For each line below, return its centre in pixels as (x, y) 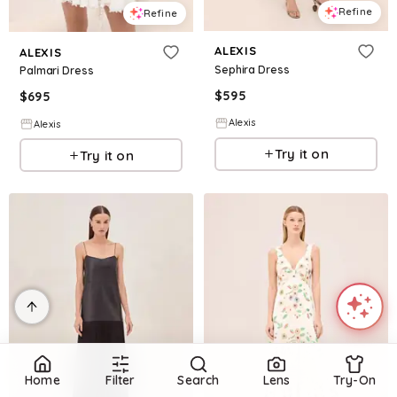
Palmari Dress (57, 71)
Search (198, 380)
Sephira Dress (252, 69)
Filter (121, 380)
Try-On (354, 380)
